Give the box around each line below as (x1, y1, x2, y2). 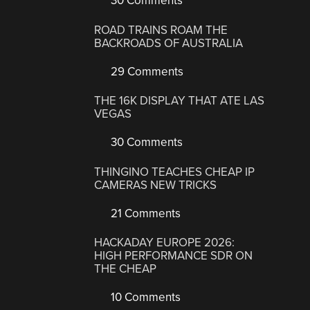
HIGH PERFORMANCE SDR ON (94, 248, 253, 264)
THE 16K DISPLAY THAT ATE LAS (94, 93, 265, 109)
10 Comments (108, 290, 181, 305)
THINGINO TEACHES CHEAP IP (94, 164, 255, 179)
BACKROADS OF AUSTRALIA (94, 35, 244, 51)
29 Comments (108, 64, 184, 79)
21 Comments (108, 206, 181, 221)
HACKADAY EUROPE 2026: (94, 235, 235, 250)
